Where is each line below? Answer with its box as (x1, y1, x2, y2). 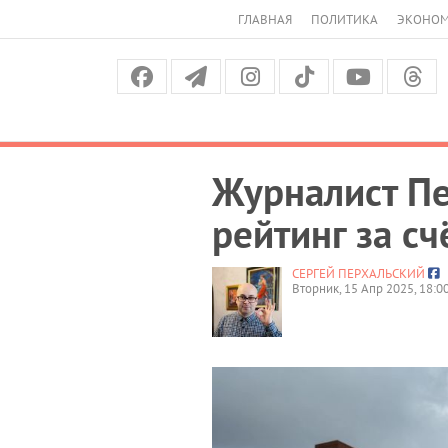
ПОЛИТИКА (311, 11, 378, 28)
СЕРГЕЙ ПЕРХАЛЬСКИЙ (292, 264, 425, 282)
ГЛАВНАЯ (238, 11, 292, 28)
